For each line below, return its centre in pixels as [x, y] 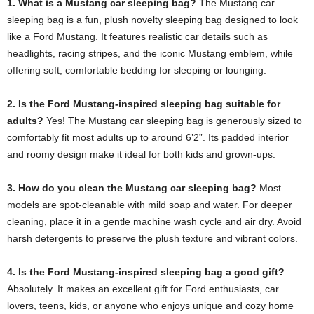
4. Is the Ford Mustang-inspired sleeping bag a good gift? [146, 272]
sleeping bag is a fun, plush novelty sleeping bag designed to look [152, 20]
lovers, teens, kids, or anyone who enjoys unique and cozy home [150, 306]
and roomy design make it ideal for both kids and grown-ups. [141, 154]
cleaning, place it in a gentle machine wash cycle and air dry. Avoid [154, 221]
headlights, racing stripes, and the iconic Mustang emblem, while [150, 53]
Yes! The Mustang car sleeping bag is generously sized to [173, 121]
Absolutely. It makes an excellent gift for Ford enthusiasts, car [143, 289]
